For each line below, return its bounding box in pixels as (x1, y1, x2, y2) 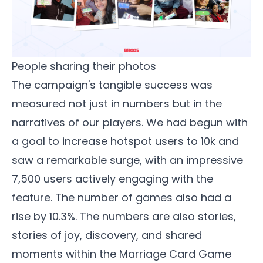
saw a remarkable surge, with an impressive (12, 152, 243, 167)
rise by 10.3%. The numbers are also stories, (12, 208, 236, 224)
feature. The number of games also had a (12, 190, 231, 205)
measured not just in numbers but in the (12, 96, 222, 111)
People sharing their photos (12, 58, 156, 73)
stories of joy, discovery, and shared (12, 227, 202, 242)
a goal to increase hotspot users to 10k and (12, 133, 239, 149)
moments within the (12, 246, 119, 261)
